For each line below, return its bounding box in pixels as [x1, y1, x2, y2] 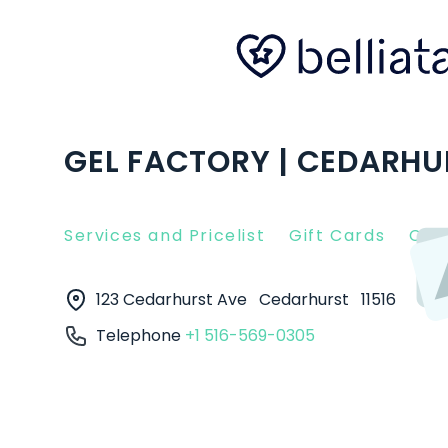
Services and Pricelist [64, 224, 266, 247]
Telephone [96, 324, 185, 347]
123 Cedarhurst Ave [96, 288, 251, 311]
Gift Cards [289, 224, 386, 247]
